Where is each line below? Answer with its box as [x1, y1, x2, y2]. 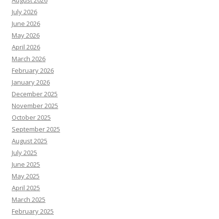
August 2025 [12, 136, 47, 145]
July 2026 [12, 7, 37, 16]
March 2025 [12, 195, 45, 204]
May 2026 [12, 31, 40, 40]
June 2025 [12, 160, 40, 169]
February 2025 [12, 207, 54, 216]
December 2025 [12, 89, 58, 98]
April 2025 [12, 183, 40, 192]
